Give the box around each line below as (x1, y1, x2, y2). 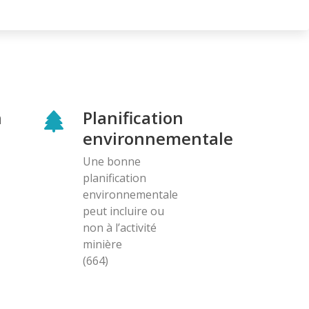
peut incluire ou (83, 203, 164, 219)
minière (83, 236, 122, 252)
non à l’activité (83, 219, 157, 235)
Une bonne (83, 153, 141, 169)
